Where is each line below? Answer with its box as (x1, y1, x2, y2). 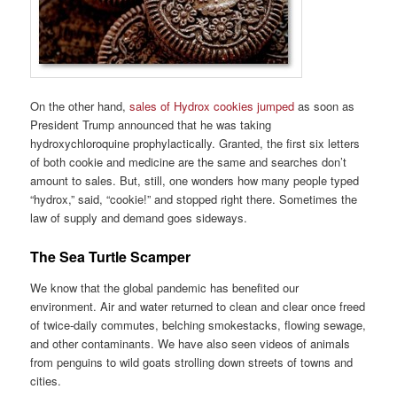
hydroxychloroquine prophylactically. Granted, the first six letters (30, 135, 361, 152)
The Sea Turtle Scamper (30, 246, 191, 268)
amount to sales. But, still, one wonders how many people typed (30, 172, 360, 190)
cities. (30, 371, 62, 389)
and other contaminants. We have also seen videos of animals (30, 334, 351, 352)
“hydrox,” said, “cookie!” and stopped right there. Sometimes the (30, 191, 358, 208)
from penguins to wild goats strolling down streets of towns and (30, 353, 354, 370)
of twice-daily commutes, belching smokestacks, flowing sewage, (30, 315, 367, 333)
